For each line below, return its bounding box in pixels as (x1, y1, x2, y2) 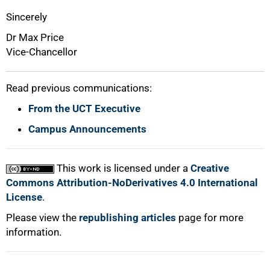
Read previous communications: (6, 81, 152, 94)
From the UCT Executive (28, 102, 140, 115)
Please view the (6, 211, 79, 224)
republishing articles (79, 211, 176, 224)
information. (6, 225, 61, 238)
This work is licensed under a (54, 162, 190, 174)
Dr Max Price (6, 31, 64, 43)
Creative (190, 162, 229, 174)
